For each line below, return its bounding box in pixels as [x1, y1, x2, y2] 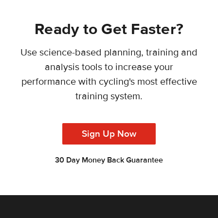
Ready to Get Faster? [35, 20, 183, 39]
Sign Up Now [82, 128, 136, 140]
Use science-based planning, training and [20, 47, 198, 59]
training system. [75, 91, 143, 103]
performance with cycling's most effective [21, 76, 197, 88]
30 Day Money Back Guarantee [55, 155, 163, 165]
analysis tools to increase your [45, 61, 173, 73]
